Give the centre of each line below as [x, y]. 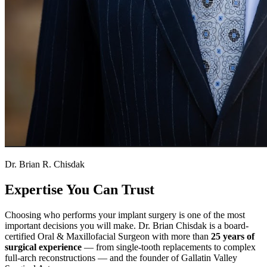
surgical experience [43, 247]
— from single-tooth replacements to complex [169, 247]
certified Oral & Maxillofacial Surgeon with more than [108, 236]
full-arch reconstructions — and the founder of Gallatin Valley [121, 257]
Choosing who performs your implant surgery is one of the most [125, 215]
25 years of [233, 236]
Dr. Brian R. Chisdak [45, 164]
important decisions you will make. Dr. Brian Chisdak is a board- [127, 225]
